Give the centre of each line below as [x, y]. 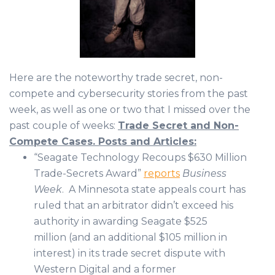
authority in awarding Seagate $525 [121, 222]
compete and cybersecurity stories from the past [129, 94]
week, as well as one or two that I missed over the [130, 110]
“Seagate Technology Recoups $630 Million [140, 158]
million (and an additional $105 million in [130, 238]
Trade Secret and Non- [178, 126]
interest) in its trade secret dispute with [130, 254]
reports [162, 174]
